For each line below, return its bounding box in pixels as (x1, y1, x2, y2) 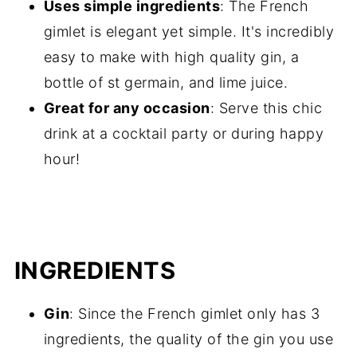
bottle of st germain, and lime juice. (43, 74, 288, 91)
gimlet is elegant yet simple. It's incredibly (43, 23, 335, 40)
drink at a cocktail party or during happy (43, 125, 324, 142)
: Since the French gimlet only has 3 (69, 305, 320, 322)
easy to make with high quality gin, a (43, 49, 300, 65)
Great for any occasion (43, 100, 210, 116)
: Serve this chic (210, 100, 323, 116)
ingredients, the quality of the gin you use (43, 331, 334, 347)
